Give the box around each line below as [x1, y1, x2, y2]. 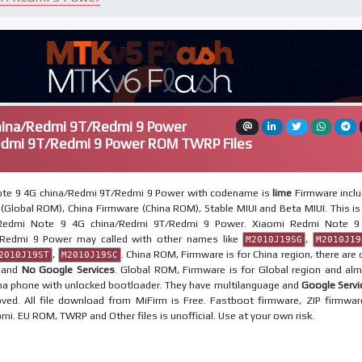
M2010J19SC [61, 249, 118, 260]
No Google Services [21, 263, 115, 276]
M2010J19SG [246, 234, 303, 245]
